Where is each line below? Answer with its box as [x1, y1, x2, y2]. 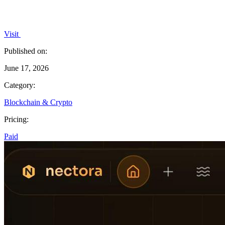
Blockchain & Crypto [4, 97, 72, 106]
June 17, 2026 [4, 63, 49, 72]
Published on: [4, 46, 47, 55]
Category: [4, 80, 35, 89]
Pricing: [4, 115, 29, 124]
